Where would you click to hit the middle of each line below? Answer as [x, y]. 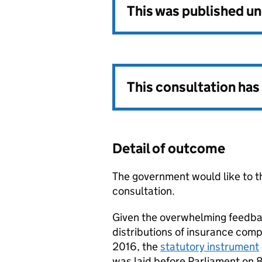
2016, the [136, 247]
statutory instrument [210, 247]
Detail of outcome [169, 148]
